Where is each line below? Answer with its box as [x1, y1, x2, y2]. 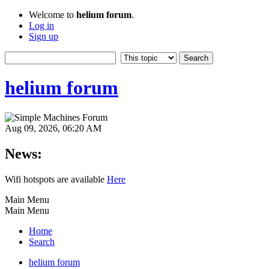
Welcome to [29, 10, 76, 20]
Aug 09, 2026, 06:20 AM [5, 122, 101, 133]
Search [29, 236, 55, 247]
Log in [29, 20, 54, 31]
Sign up [29, 31, 58, 41]
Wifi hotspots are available [5, 174, 107, 184]
